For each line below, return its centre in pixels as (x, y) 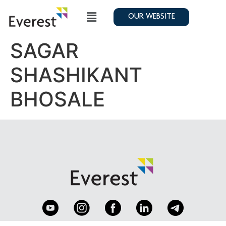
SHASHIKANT (76, 75)
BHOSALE (58, 99)
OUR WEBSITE (151, 17)
